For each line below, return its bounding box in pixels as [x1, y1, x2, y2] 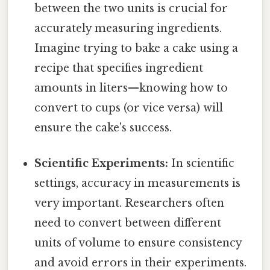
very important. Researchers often [34, 196, 225, 210]
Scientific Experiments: [34, 156, 169, 170]
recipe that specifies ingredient [34, 61, 204, 75]
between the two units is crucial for [34, 1, 228, 15]
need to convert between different [34, 216, 222, 230]
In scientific [168, 156, 235, 170]
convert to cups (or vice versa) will [34, 101, 224, 115]
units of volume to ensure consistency [34, 236, 242, 250]
